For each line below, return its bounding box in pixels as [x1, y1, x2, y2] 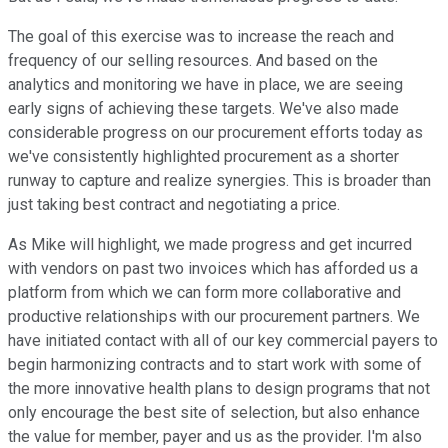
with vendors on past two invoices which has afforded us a [8, 259, 418, 279]
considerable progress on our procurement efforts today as [8, 123, 423, 143]
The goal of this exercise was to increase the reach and [8, 27, 394, 47]
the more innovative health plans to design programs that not [8, 379, 430, 399]
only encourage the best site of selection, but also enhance [8, 403, 420, 423]
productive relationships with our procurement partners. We [8, 307, 420, 327]
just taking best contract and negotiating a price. [8, 195, 340, 215]
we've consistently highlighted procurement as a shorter [8, 147, 399, 167]
